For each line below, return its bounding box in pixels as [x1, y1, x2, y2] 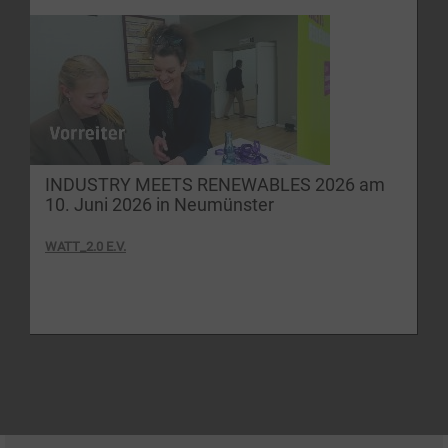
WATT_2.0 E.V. [45, 238, 126, 254]
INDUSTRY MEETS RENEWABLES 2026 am [45, 174, 385, 195]
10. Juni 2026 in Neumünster [45, 194, 274, 215]
